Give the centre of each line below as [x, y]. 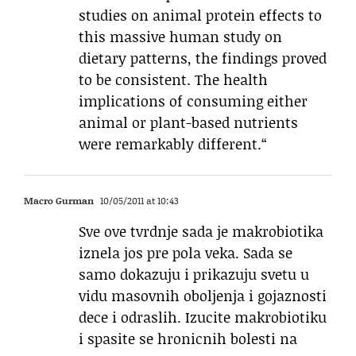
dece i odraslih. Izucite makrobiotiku [203, 317]
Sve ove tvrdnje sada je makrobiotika [201, 232]
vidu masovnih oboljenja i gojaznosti [203, 296]
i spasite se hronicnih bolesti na [188, 339]
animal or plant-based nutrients [188, 123]
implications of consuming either [193, 101]
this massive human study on [180, 37]
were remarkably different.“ [173, 144]
